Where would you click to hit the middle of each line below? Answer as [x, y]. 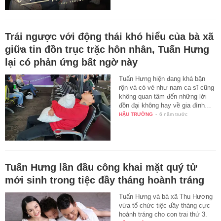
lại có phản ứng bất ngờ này [71, 62]
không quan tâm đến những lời [163, 97]
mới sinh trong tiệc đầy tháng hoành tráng [105, 180]
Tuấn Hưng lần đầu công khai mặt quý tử [101, 167]
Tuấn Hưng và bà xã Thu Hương [166, 196]
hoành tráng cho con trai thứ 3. [163, 214]
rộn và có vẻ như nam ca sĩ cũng [167, 88]
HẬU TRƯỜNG [136, 114]
